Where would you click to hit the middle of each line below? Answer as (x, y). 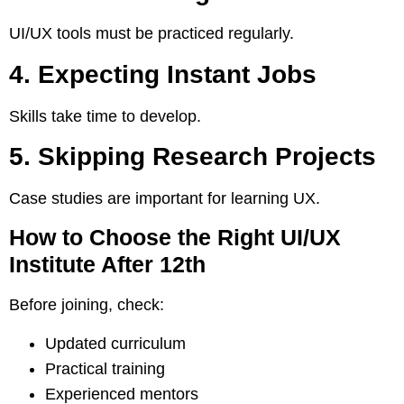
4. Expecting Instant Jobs (163, 74)
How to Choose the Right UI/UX (175, 238)
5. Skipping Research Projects (193, 156)
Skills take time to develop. (105, 116)
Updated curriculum (115, 343)
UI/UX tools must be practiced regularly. (151, 34)
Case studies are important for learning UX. (165, 198)
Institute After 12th (107, 265)
